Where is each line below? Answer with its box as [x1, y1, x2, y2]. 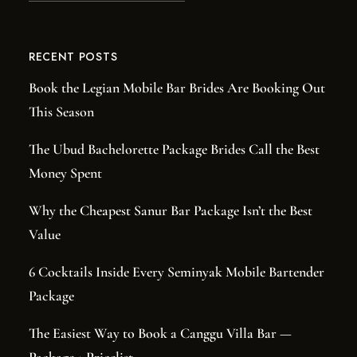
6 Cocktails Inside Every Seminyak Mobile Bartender [28, 263, 324, 280]
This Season [28, 103, 94, 120]
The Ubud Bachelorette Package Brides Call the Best [28, 140, 320, 158]
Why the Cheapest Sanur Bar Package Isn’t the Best [28, 202, 312, 219]
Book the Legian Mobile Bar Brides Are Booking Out [28, 79, 325, 96]
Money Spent [28, 164, 102, 182]
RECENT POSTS [28, 49, 118, 65]
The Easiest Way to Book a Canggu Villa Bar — [28, 324, 292, 342]
